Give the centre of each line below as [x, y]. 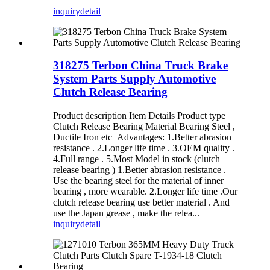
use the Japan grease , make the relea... [126, 213]
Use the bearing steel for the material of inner [138, 180]
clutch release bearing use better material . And [141, 202]
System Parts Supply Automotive [134, 79]
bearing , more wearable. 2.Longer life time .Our [145, 191]
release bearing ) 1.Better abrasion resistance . [140, 169]
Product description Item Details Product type [139, 115]
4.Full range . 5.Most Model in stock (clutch [137, 159]
